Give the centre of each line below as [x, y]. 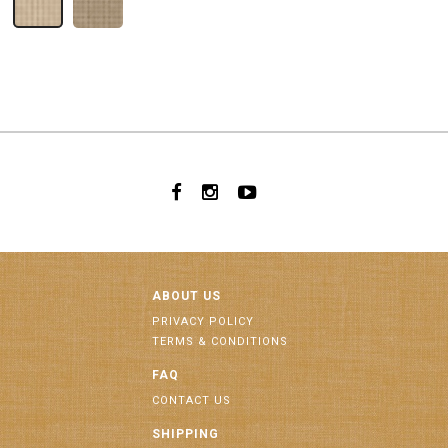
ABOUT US [186, 296]
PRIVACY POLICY [203, 321]
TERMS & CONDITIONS [220, 341]
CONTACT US [191, 400]
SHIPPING [185, 434]
